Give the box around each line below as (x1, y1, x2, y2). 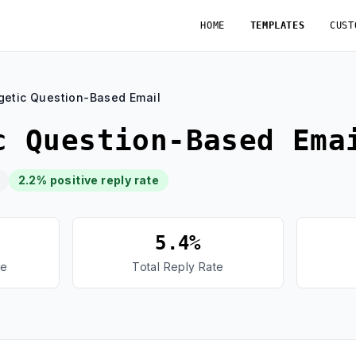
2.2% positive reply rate (17, 173, 160, 187)
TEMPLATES (250, 20, 305, 31)
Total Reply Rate (132, 260, 224, 273)
